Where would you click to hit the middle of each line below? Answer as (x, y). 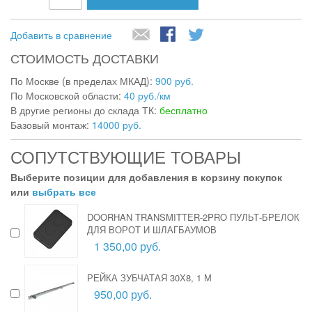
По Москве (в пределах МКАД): (83, 80)
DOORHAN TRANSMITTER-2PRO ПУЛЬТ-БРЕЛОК (193, 217)
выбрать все (64, 191)
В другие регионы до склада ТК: (85, 110)
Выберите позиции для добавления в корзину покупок (146, 177)
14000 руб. (117, 124)
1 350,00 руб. (127, 246)
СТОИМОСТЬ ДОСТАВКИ (85, 57)
